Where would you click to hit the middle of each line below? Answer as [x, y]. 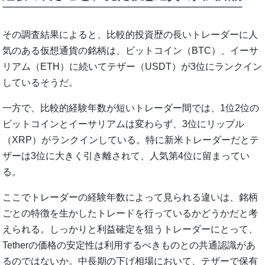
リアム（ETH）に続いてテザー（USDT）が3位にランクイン [132, 66]
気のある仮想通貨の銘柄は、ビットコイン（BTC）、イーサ [131, 50]
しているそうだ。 [41, 82]
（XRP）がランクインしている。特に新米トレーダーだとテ [131, 140]
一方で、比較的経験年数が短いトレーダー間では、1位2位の [131, 108]
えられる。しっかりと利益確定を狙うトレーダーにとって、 [130, 229]
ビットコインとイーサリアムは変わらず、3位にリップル [124, 124]
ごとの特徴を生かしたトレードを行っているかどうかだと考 [130, 213]
